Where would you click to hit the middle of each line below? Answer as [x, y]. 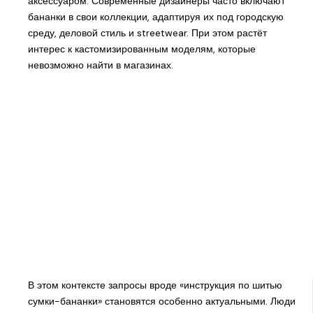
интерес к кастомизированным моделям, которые [141, 49]
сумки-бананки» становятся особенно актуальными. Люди [161, 301]
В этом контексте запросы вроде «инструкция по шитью [155, 285]
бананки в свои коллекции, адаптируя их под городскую [155, 16]
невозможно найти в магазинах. [100, 65]
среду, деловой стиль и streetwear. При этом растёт [147, 32]
